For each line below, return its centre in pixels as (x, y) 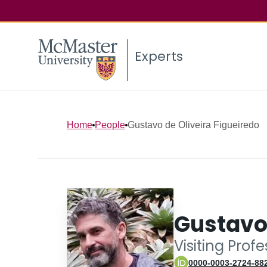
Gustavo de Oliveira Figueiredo (193, 125)
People (110, 125)
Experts (159, 57)
